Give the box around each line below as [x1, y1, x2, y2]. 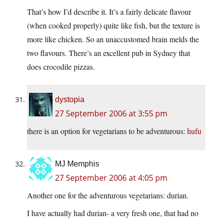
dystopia [55, 95, 84, 104]
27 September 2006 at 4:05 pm [55, 172, 167, 184]
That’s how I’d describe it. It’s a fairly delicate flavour [27, 6, 191, 17]
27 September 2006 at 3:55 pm [55, 108, 167, 119]
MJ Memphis [55, 160, 99, 168]
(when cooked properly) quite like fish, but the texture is [27, 20, 200, 31]
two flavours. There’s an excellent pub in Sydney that [27, 48, 190, 58]
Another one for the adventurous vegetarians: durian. [27, 190, 189, 201]
